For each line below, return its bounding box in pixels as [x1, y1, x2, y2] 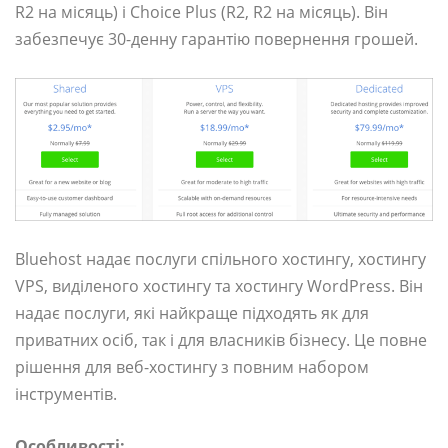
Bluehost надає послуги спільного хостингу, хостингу [15, 247, 426, 270]
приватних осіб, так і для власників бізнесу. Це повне [15, 328, 427, 351]
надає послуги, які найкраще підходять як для [15, 301, 369, 324]
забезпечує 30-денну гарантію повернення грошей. [15, 27, 418, 50]
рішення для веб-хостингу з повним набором [15, 355, 369, 378]
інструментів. [15, 382, 117, 405]
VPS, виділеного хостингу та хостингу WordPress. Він [15, 274, 423, 297]
